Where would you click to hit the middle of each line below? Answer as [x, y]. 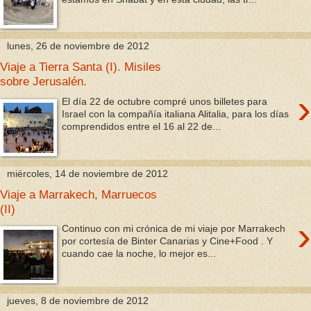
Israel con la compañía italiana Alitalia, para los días [176, 114]
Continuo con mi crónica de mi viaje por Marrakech [174, 229]
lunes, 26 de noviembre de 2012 [78, 46]
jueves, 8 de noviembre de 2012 [78, 301]
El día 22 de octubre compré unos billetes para [165, 101]
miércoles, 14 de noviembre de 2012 [87, 173]
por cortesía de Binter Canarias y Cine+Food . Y [168, 241]
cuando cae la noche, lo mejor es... [139, 254]
